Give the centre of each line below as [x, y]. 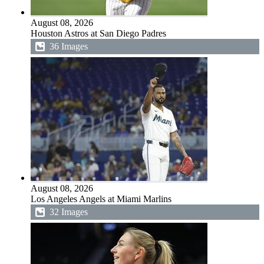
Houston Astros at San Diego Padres [98, 33]
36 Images [69, 46]
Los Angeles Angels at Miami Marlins [101, 199]
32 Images [69, 212]
